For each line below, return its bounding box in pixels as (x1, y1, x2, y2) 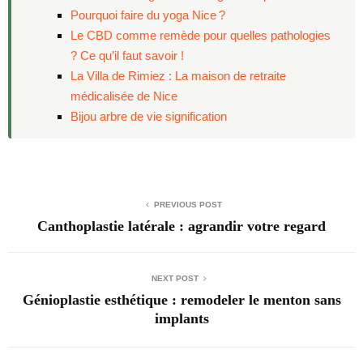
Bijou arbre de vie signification (70, 109, 227, 124)
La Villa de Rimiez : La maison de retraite (70, 69, 286, 83)
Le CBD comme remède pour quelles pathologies (70, 28, 331, 43)
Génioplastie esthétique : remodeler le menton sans (22, 292, 341, 309)
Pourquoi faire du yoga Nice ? (70, 8, 225, 23)
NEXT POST (152, 274, 199, 284)
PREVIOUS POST (154, 200, 222, 210)
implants (154, 310, 209, 327)
